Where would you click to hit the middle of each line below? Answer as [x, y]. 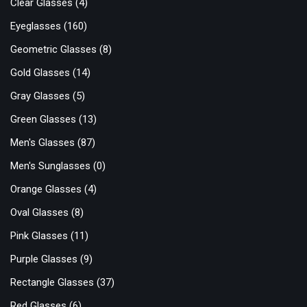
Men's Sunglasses [50, 166]
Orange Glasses [46, 189]
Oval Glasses [39, 213]
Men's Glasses [42, 143]
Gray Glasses [40, 96]
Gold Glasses [40, 73]
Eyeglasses [36, 26]
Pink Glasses [39, 236]
